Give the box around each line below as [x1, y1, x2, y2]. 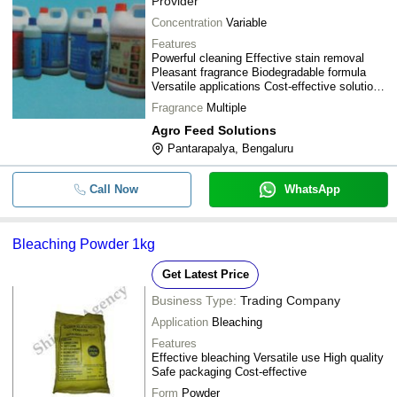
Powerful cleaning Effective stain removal [152, 51, 364, 65]
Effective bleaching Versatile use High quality [152, 351, 384, 364]
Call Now [89, 183, 138, 196]
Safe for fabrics [152, 94, 230, 107]
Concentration [152, 16, 222, 29]
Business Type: [152, 293, 237, 307]
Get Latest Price [161, 268, 249, 281]
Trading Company [240, 293, 340, 307]
